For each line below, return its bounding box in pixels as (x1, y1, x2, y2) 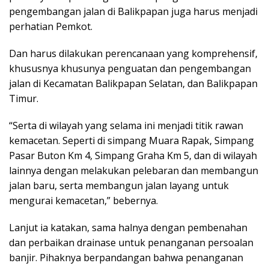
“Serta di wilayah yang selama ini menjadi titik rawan (9, 118, 243, 132)
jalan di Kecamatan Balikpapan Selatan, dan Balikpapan (9, 76, 258, 90)
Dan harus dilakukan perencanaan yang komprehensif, (9, 46, 258, 60)
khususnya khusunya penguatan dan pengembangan (9, 61, 251, 75)
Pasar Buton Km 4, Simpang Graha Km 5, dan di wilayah (9, 148, 257, 162)
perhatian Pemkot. (9, 19, 92, 33)
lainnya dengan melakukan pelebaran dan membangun (9, 163, 258, 177)
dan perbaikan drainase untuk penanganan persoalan (9, 235, 253, 249)
